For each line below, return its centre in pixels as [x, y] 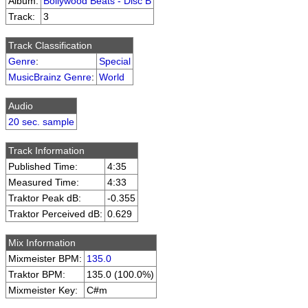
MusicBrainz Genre [50, 77]
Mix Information [42, 243]
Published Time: [43, 166]
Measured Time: [44, 182]
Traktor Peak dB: [45, 198]
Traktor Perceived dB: [55, 214]
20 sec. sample [41, 122]
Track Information [46, 151]
